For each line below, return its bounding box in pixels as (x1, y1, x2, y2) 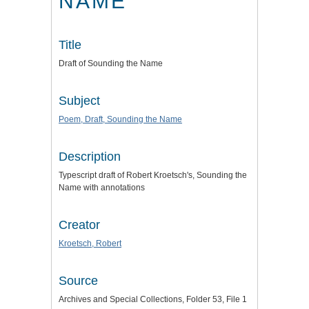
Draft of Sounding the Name (59, 59, 163, 69)
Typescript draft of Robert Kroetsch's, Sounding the (59, 170, 247, 181)
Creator (59, 218, 100, 232)
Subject (59, 94, 100, 108)
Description (59, 150, 121, 164)
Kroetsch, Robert (59, 239, 121, 249)
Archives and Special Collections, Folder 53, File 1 (59, 295, 247, 305)
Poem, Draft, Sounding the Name (59, 114, 182, 125)
